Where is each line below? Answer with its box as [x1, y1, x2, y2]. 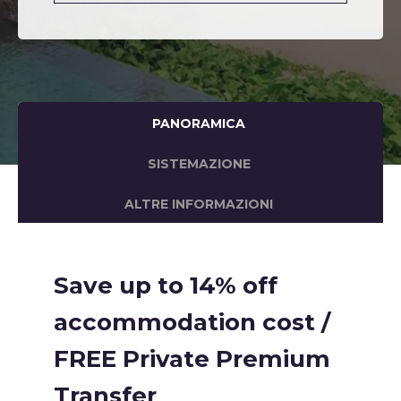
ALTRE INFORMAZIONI [124, 196, 274, 212]
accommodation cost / [54, 308, 330, 337]
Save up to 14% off [54, 271, 277, 300]
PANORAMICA [152, 115, 246, 132]
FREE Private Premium [54, 345, 330, 373]
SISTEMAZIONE [147, 156, 251, 172]
